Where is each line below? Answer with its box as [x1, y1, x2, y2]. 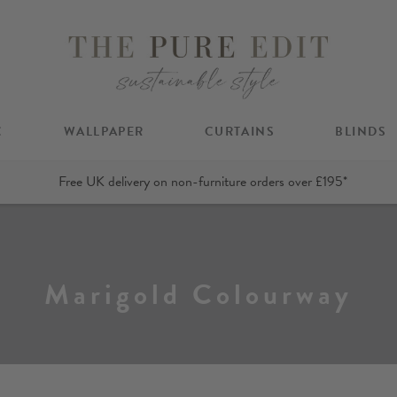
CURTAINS [204, 121, 276, 141]
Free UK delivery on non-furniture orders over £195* [58, 171, 347, 193]
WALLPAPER [63, 121, 144, 141]
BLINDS [334, 121, 387, 141]
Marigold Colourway [44, 273, 353, 315]
